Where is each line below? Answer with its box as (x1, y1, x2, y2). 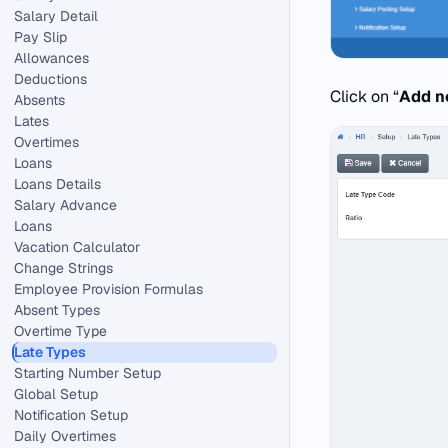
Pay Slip (14, 28, 67, 46)
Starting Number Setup (14, 364, 161, 382)
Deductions (14, 70, 87, 88)
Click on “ (330, 85, 399, 107)
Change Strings (14, 259, 113, 277)
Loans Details (14, 175, 101, 193)
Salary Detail (14, 7, 98, 25)
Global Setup (14, 385, 98, 403)
